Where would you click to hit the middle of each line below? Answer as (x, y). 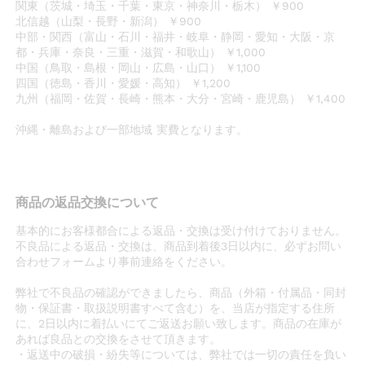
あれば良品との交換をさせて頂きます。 (119, 339)
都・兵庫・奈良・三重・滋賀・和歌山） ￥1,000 (141, 52)
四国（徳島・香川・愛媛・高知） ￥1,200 (123, 83)
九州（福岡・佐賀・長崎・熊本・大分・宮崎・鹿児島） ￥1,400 (181, 98)
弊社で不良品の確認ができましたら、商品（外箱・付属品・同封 (181, 292)
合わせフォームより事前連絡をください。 (124, 261)
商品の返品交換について (88, 202)
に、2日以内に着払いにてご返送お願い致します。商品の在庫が (179, 323)
